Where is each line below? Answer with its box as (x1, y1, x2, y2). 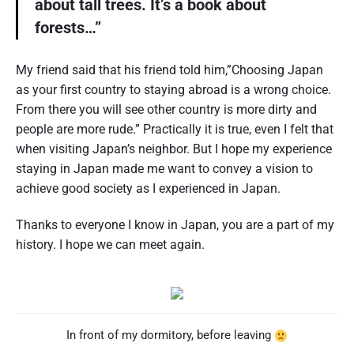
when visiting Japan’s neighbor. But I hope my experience (16, 141, 332, 157)
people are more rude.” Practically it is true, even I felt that (16, 122, 333, 137)
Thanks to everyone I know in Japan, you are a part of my (16, 217, 334, 233)
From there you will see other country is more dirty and (16, 102, 317, 118)
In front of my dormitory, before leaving (66, 327, 274, 342)
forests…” (35, 18, 101, 38)
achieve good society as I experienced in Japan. (16, 181, 281, 197)
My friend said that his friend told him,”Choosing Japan (16, 62, 323, 78)
